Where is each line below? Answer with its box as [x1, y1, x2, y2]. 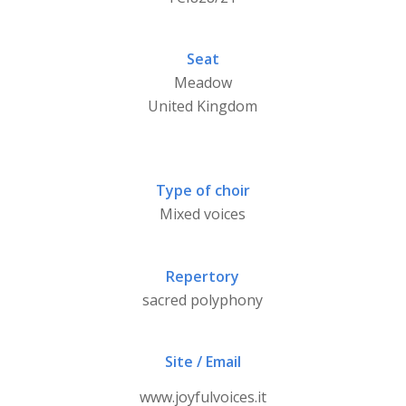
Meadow [173, 72, 232, 93]
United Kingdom [148, 96, 258, 117]
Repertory [166, 266, 240, 286]
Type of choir [155, 180, 250, 201]
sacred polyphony [142, 289, 264, 310]
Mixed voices [159, 204, 246, 225]
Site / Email [164, 351, 241, 372]
